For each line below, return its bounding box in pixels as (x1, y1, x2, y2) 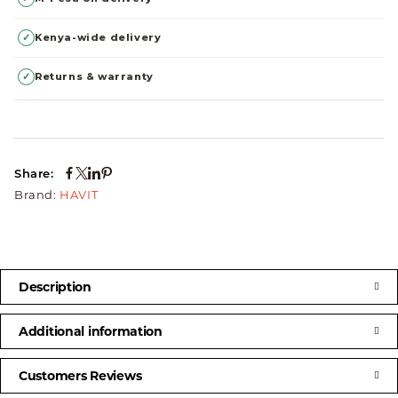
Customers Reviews (19, 368, 142, 385)
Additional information (19, 323, 163, 340)
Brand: (14, 187, 60, 203)
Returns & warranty (35, 70, 154, 84)
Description (19, 279, 92, 296)
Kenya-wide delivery (35, 31, 162, 44)
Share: (14, 166, 54, 181)
